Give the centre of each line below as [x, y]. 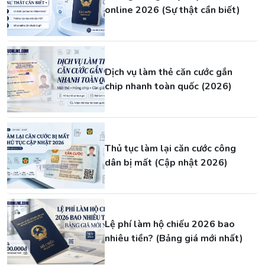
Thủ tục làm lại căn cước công [170, 148]
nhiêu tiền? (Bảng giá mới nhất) [174, 239]
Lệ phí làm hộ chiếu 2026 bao [169, 224]
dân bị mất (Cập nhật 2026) [166, 162]
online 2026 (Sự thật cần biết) [172, 10]
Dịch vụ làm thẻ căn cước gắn [168, 72]
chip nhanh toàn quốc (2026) [168, 86]
